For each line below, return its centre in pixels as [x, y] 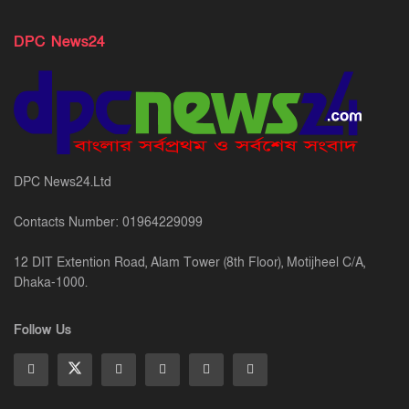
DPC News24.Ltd [63, 183]
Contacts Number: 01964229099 [108, 223]
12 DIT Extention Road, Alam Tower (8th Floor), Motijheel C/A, [189, 263]
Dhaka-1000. [51, 283]
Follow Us [42, 330]
